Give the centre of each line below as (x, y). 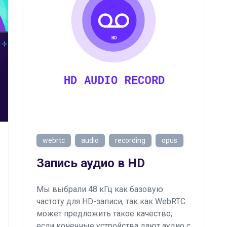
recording (130, 140)
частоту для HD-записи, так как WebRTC (111, 201)
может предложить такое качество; (104, 214)
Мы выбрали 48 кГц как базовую (100, 189)
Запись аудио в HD (91, 163)
